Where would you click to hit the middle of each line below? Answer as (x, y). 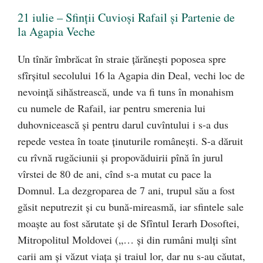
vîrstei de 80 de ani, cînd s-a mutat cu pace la (114, 174)
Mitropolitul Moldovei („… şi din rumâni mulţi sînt (127, 240)
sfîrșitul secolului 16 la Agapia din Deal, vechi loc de (131, 75)
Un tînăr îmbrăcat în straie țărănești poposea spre (122, 59)
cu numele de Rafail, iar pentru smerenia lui (112, 108)
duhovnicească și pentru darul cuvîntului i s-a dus (123, 124)
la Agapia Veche (56, 31)
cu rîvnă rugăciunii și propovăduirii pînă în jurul (120, 157)
